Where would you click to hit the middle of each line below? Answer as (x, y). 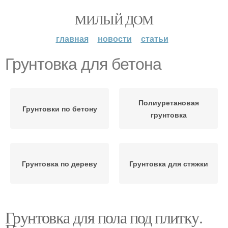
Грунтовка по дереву (60, 163)
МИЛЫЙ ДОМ (114, 19)
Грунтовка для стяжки (168, 163)
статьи (154, 38)
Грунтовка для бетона (83, 64)
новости (115, 38)
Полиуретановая (168, 102)
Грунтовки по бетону (60, 108)
